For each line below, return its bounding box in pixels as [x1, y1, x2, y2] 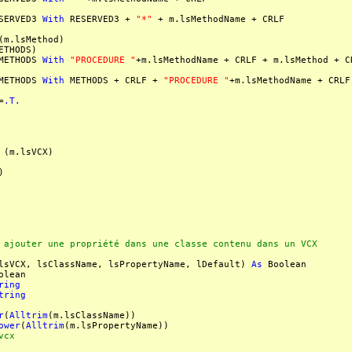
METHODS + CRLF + [64, 75, 163, 86]
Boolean [262, 259, 306, 269]
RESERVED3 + [64, 14, 136, 24]
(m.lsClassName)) [48, 310, 136, 321]
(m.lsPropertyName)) [64, 321, 169, 331]
